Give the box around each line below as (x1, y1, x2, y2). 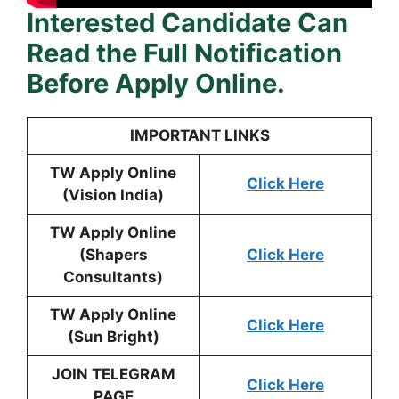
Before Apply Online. (27, 68, 285, 100)
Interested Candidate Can (27, 7, 348, 39)
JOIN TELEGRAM (51, 365, 175, 384)
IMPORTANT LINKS (129, 126, 270, 145)
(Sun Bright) (67, 328, 159, 346)
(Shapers (78, 246, 148, 265)
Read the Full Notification (27, 37, 342, 69)
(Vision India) (62, 186, 164, 205)
